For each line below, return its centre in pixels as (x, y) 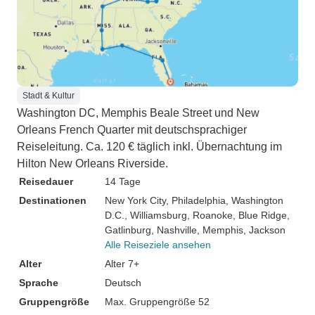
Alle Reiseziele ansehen (158, 245)
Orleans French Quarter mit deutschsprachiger (132, 130)
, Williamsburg (156, 215)
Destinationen (53, 200)
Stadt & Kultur (49, 96)
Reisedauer (46, 181)
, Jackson (264, 230)
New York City (135, 200)
